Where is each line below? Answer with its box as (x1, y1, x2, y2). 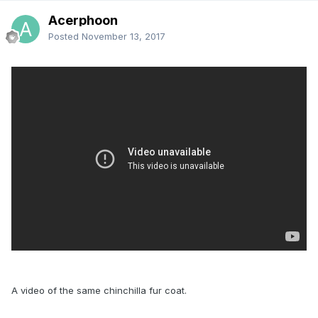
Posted (48, 30, 82, 42)
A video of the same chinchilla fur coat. (11, 284, 187, 296)
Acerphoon (48, 12, 118, 28)
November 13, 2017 (82, 30, 165, 42)
